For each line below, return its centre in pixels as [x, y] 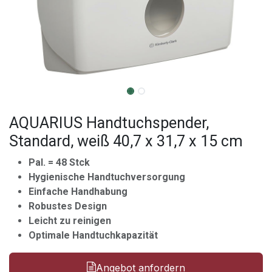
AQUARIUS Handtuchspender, [109, 123]
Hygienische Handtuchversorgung [107, 177]
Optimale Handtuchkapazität [93, 235]
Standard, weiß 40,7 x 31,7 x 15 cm [126, 141]
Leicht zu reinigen [70, 220]
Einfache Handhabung [78, 191]
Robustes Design [68, 206]
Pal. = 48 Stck [59, 162]
